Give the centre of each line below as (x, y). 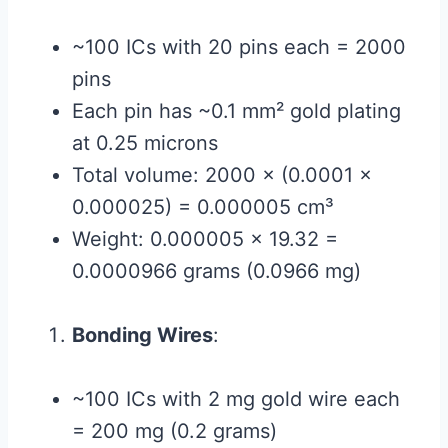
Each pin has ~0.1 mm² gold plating (236, 111)
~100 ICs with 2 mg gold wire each (236, 399)
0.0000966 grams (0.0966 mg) (216, 271)
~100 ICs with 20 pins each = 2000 (239, 47)
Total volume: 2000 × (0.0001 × (222, 175)
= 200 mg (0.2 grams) (174, 431)
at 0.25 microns (145, 143)
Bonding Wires (142, 335)
